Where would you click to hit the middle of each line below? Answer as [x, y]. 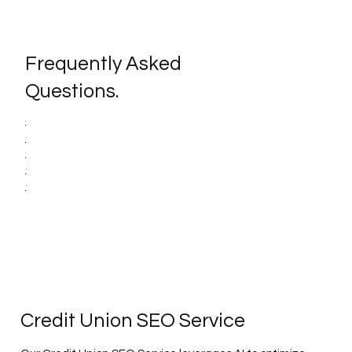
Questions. [71, 92]
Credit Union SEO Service [133, 320]
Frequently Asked [103, 64]
